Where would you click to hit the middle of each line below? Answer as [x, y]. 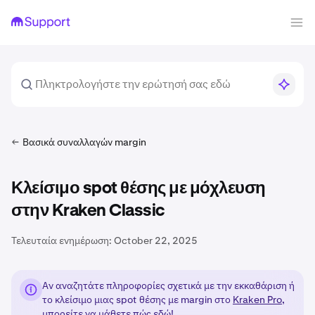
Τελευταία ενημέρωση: [62, 240]
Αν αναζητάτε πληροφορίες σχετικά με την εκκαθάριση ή [168, 285]
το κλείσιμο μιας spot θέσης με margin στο [137, 300]
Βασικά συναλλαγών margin [84, 142]
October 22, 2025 [156, 240]
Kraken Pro [257, 300]
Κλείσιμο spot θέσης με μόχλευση [139, 188]
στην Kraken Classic [88, 211]
